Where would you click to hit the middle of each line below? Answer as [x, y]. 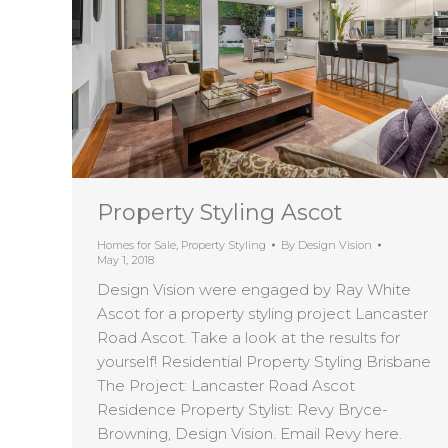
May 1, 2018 [125, 259]
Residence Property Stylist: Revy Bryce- [242, 409]
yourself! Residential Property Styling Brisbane [264, 361]
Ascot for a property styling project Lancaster [262, 313]
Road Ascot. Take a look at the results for [248, 337]
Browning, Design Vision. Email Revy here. [249, 433]
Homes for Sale [136, 244]
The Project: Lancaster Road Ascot [226, 385]
